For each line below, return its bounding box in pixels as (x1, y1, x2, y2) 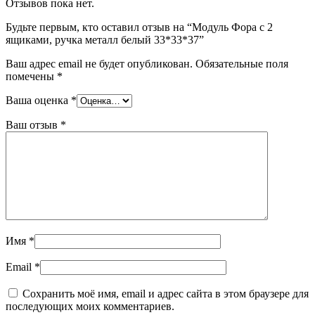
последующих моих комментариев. (6, 300, 174, 312)
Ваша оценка (6, 94, 71, 106)
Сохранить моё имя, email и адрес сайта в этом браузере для (22, 287, 309, 300)
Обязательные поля (195, 57, 288, 70)
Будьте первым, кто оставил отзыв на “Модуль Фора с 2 (6, 20, 273, 33)
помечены (6, 70, 57, 82)
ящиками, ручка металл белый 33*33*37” (6, 33, 204, 46)
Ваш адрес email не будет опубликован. (6, 57, 193, 70)
